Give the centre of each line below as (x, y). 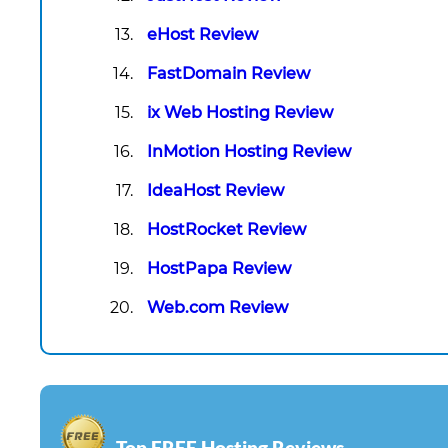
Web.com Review (217, 308)
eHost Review (202, 35)
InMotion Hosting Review (249, 152)
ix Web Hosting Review (240, 113)
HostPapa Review (219, 269)
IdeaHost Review (215, 191)
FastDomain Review (228, 74)
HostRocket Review (226, 230)
